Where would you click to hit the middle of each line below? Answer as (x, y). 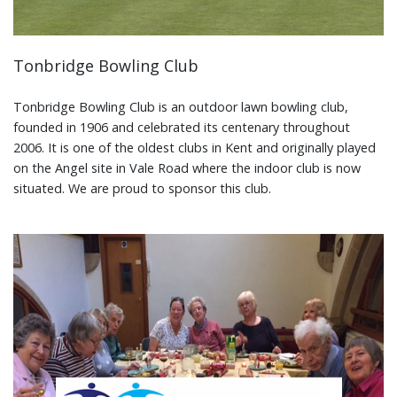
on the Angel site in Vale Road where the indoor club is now (187, 167)
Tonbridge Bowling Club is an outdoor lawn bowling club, (181, 106)
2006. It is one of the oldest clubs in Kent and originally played (195, 147)
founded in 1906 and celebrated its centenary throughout (182, 127)
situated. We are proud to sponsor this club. (142, 188)
